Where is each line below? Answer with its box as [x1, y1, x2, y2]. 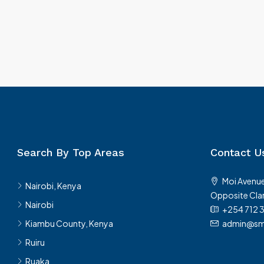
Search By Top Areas [17, 146, 124, 159]
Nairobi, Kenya [25, 180, 81, 191]
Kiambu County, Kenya [25, 217, 113, 229]
